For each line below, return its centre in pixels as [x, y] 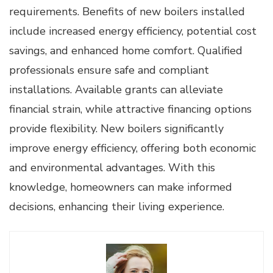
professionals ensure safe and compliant [109, 70]
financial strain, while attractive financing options [130, 109]
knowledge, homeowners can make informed [121, 187]
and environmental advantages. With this [112, 167]
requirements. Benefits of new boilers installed [127, 11]
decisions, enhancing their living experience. [117, 206]
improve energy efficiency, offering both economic [133, 148]
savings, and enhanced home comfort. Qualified [126, 50]
